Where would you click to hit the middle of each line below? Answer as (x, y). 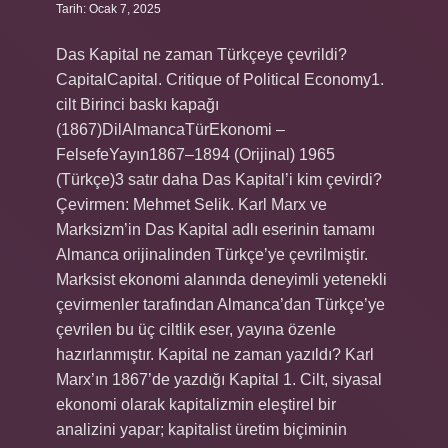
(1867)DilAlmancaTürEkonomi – (170, 129)
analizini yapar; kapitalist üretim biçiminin (201, 429)
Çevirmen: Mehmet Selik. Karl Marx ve (191, 204)
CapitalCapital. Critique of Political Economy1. (220, 79)
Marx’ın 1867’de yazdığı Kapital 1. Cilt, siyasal (219, 379)
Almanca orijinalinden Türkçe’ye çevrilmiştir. (212, 254)
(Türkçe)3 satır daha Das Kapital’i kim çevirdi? (219, 179)
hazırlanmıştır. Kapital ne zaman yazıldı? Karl (215, 354)
